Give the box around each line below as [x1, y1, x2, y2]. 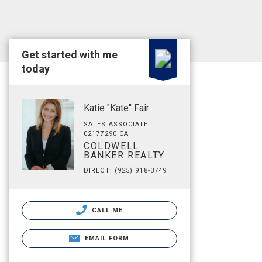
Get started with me [22, 49, 118, 61]
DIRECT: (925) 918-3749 [84, 167, 167, 174]
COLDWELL [84, 140, 139, 151]
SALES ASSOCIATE [84, 120, 149, 128]
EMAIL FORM [84, 235, 130, 242]
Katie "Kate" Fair [84, 102, 149, 113]
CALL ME [89, 206, 123, 214]
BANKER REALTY [84, 150, 165, 161]
